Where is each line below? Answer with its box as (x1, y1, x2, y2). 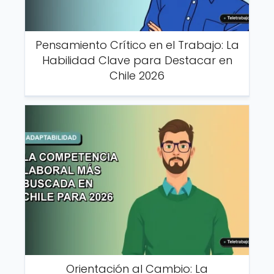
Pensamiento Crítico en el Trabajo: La (35, 37, 239, 53)
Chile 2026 (109, 68, 165, 84)
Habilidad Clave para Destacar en (42, 53, 232, 68)
